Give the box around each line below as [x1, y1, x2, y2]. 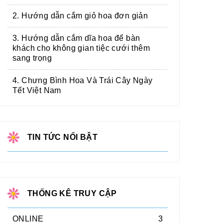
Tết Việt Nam [12, 86, 61, 95]
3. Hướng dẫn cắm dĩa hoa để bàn [12, 34, 140, 43]
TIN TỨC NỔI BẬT [27, 133, 98, 142]
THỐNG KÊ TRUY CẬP [27, 189, 117, 198]
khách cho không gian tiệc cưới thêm [12, 44, 150, 53]
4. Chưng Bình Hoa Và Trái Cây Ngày [12, 76, 153, 85]
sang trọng [12, 54, 52, 63]
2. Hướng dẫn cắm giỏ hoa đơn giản [12, 11, 148, 20]
